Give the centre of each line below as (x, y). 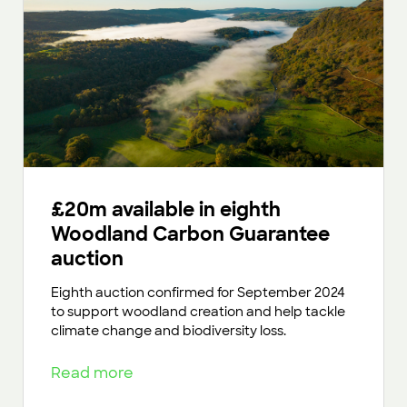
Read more (96, 373)
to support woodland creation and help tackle (198, 312)
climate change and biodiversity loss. (169, 331)
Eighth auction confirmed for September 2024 (198, 293)
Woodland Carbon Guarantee (190, 234)
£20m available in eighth (166, 210)
